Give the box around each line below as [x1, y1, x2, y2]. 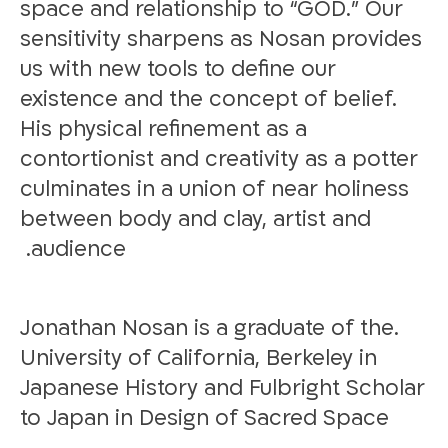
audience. [31, 234, 126, 264]
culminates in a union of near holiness [20, 174, 409, 204]
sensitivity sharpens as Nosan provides [20, 24, 422, 54]
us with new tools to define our [20, 54, 336, 84]
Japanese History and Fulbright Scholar [20, 373, 425, 403]
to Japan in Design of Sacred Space [20, 403, 389, 433]
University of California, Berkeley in [20, 343, 377, 373]
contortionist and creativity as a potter [20, 144, 418, 174]
